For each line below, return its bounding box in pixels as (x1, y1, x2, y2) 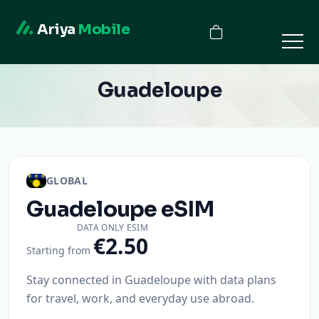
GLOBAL (46, 174, 88, 187)
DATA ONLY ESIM (76, 221, 148, 234)
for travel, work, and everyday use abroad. (26, 291, 254, 306)
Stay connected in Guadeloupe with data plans (26, 272, 276, 288)
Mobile (78, 20, 130, 38)
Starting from (26, 244, 90, 257)
